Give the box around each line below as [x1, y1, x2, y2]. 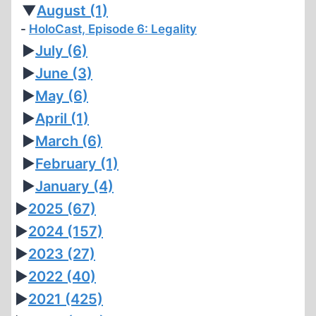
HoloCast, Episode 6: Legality [29, 22, 197, 36]
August [37, 2, 90, 19]
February [35, 155, 100, 173]
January [35, 178, 93, 195]
